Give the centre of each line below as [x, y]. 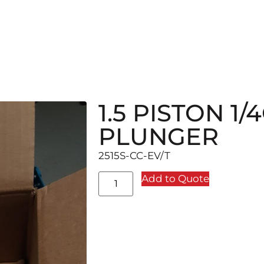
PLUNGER [159, 136]
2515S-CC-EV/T [135, 156]
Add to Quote [175, 179]
